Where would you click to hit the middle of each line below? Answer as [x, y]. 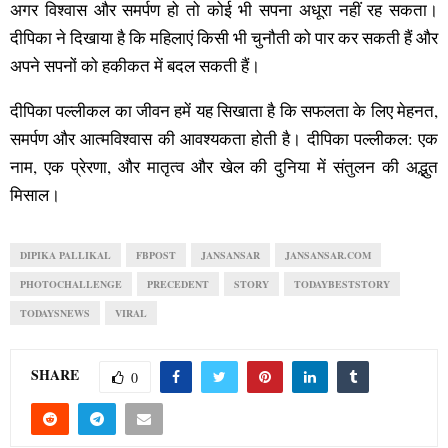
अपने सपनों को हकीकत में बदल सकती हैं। [138, 65]
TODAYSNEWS [55, 312]
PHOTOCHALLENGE [71, 283]
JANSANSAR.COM [328, 254]
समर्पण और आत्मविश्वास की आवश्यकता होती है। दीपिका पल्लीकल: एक [224, 138]
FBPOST [156, 254]
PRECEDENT [178, 283]
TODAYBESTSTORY [342, 283]
